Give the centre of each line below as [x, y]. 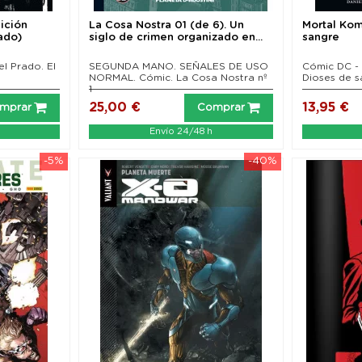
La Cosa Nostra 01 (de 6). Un [166, 26]
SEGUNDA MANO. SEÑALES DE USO [178, 67]
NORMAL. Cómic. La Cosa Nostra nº [178, 78]
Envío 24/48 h [181, 132]
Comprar [221, 108]
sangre [321, 38]
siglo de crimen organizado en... [175, 38]
